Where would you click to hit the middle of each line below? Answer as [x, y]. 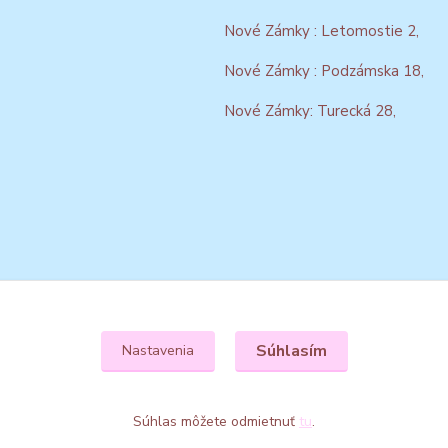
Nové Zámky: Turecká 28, [310, 111]
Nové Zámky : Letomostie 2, [321, 31]
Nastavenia [157, 350]
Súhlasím [291, 351]
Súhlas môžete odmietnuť [216, 421]
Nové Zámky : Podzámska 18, [324, 71]
